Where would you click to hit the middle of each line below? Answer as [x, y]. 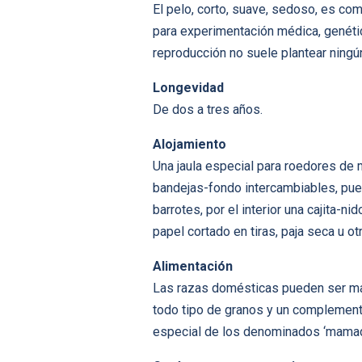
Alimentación [193, 267]
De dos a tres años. [208, 110]
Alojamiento [189, 145]
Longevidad [188, 88]
